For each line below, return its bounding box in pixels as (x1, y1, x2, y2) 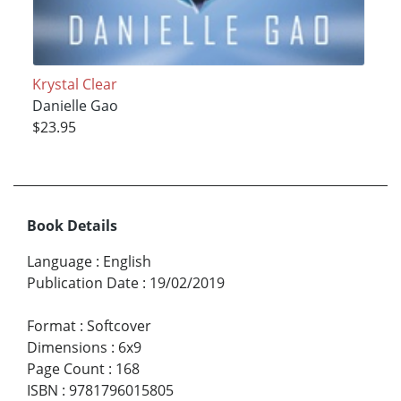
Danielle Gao (31, 96, 118, 116)
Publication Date (27, 273, 139, 294)
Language (27, 252, 92, 272)
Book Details (27, 216, 117, 236)
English (103, 252, 151, 272)
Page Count (27, 359, 105, 380)
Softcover (87, 316, 151, 337)
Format (27, 316, 76, 337)
